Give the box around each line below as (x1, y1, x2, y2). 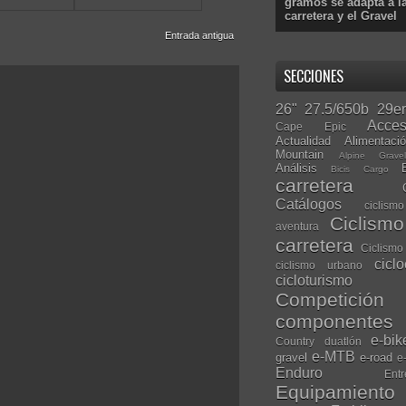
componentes (275, 310, 393, 332)
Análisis (275, 160, 317, 175)
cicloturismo (275, 272, 353, 288)
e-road (360, 350, 392, 364)
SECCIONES (284, 64, 343, 87)
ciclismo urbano (275, 258, 362, 271)
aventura (275, 219, 319, 232)
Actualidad (275, 133, 331, 148)
